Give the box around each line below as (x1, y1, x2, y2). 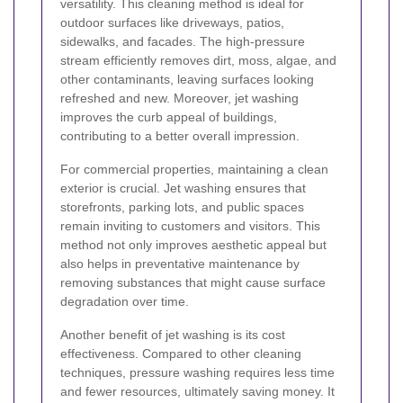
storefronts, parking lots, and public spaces (60, 199, 304, 214)
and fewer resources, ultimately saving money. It (60, 383, 335, 399)
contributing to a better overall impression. (60, 128, 300, 143)
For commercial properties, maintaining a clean (60, 161, 328, 176)
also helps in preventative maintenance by (60, 255, 300, 271)
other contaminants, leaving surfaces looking (60, 71, 314, 86)
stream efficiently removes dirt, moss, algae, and (60, 52, 336, 67)
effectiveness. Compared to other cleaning (60, 345, 301, 361)
